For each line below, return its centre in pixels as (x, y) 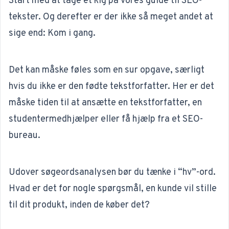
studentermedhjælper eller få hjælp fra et (96, 120)
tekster (24, 17)
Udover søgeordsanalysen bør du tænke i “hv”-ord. (112, 173)
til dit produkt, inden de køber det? (79, 205)
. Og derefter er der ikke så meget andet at (126, 17)
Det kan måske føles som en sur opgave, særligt (107, 71)
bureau (23, 136)
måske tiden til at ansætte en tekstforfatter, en (105, 103)
